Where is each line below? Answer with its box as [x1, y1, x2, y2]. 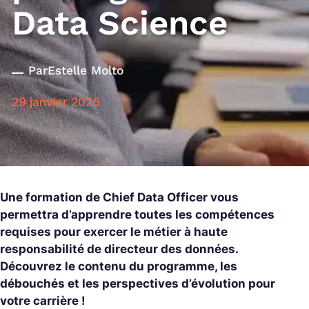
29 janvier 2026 [12, 94, 100, 109]
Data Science [12, 2, 228, 43]
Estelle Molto [48, 63, 123, 77]
